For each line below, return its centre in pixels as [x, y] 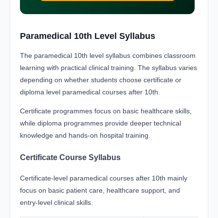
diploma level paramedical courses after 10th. [90, 92]
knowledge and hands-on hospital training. [85, 136]
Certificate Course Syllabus [70, 157]
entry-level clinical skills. [56, 203]
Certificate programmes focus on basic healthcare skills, [106, 111]
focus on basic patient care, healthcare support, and [100, 191]
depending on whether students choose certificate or [101, 80]
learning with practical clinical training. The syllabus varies [109, 68]
